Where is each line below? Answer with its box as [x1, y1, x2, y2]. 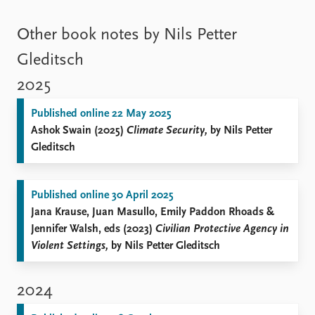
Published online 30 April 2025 [31, 190, 174, 201]
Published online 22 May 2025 [31, 108, 172, 120]
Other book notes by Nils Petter [17, 27, 237, 44]
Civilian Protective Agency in [155, 224, 289, 235]
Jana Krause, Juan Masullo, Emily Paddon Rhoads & [31, 207, 274, 218]
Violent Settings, [31, 240, 108, 252]
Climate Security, [127, 125, 207, 136]
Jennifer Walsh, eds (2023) [31, 224, 155, 235]
